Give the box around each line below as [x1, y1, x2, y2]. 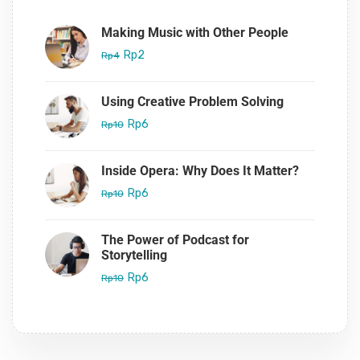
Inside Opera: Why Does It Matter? [101, 162, 299, 178]
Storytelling [101, 247, 167, 263]
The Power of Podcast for [101, 231, 249, 247]
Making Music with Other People [101, 24, 288, 40]
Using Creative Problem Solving [101, 93, 284, 109]
